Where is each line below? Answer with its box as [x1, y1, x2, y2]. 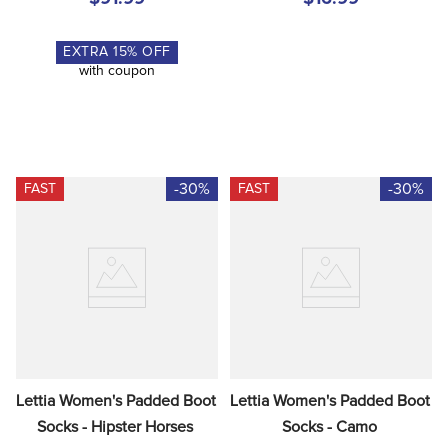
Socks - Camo [281, 418, 377, 435]
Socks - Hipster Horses [37, 418, 193, 435]
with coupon [79, 63, 155, 78]
